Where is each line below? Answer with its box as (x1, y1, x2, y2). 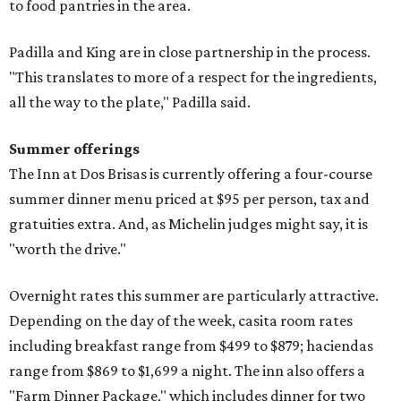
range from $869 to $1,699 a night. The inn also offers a (9, 362, 365, 380)
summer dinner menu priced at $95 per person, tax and (9, 190, 370, 209)
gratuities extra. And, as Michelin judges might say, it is (9, 215, 368, 234)
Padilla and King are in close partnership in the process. (9, 43, 371, 62)
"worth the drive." (9, 240, 126, 259)
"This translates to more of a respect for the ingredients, (9, 68, 377, 87)
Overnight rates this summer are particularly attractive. (9, 286, 379, 305)
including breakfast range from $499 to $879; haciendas (9, 337, 373, 355)
